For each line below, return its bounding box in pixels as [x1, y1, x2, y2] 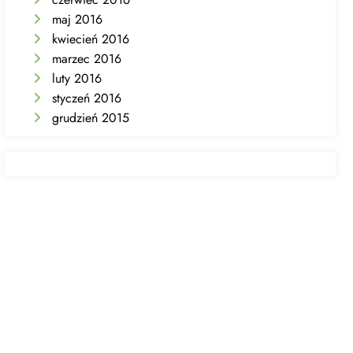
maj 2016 [52, 9, 103, 28]
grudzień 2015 [52, 108, 130, 127]
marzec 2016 [52, 49, 122, 68]
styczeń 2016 [52, 88, 122, 107]
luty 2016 [52, 69, 102, 87]
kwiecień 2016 [52, 29, 130, 48]
